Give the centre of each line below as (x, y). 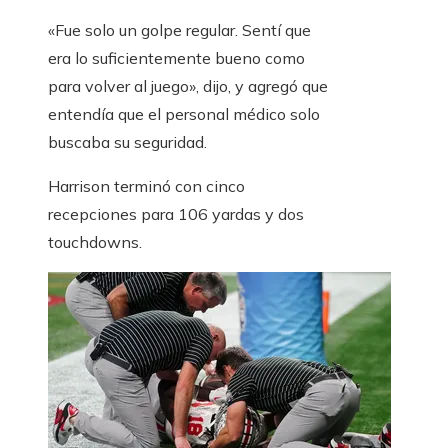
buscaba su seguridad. (127, 142)
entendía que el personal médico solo (184, 114)
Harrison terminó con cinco (146, 186)
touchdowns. (95, 242)
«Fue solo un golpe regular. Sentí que (179, 30)
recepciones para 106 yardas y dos (176, 214)
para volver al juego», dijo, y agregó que (188, 86)
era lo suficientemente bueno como (176, 58)
